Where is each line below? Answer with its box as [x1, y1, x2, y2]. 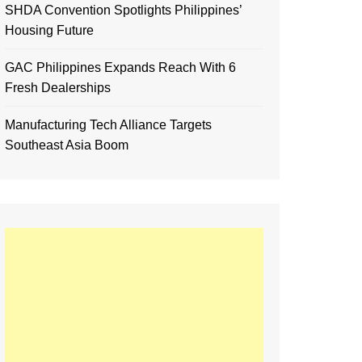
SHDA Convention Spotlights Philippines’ [5, 3, 242, 17]
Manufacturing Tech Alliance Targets [5, 118, 212, 132]
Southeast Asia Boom [5, 138, 128, 152]
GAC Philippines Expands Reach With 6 [5, 61, 236, 74]
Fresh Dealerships [5, 81, 111, 95]
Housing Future [5, 23, 94, 37]
